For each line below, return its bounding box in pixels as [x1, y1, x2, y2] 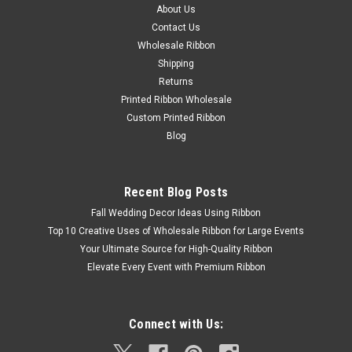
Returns [159, 76, 193, 88]
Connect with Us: [129, 317, 223, 332]
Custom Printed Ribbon [126, 112, 225, 124]
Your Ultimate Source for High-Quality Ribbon [79, 244, 273, 255]
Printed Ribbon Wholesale [120, 94, 232, 106]
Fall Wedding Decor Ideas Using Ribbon [91, 207, 261, 219]
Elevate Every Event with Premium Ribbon [86, 262, 266, 273]
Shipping [158, 58, 194, 70]
